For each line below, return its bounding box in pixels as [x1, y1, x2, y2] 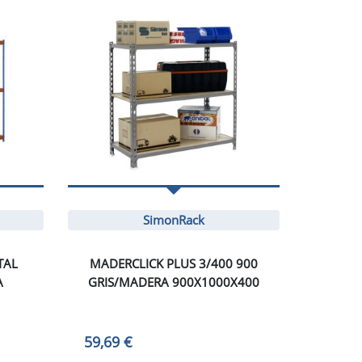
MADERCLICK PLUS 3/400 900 [89, 255, 258, 271]
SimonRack [142, 211, 204, 228]
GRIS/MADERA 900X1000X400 [87, 273, 259, 290]
